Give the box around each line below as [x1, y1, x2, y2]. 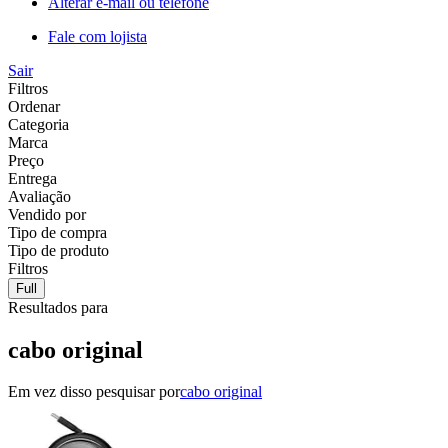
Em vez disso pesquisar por [8, 383, 180, 401]
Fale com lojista [48, 27, 147, 45]
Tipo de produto [8, 241, 109, 259]
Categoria [8, 115, 69, 133]
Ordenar [8, 97, 60, 115]
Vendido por [8, 205, 86, 223]
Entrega [8, 169, 57, 187]
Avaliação [8, 187, 71, 205]
